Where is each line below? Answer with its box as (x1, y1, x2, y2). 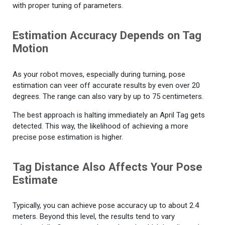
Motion (13, 42, 48, 55)
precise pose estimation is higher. (13, 132, 123, 142)
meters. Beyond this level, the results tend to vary (13, 212, 175, 221)
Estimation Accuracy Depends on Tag (13, 29, 201, 42)
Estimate (13, 173, 58, 186)
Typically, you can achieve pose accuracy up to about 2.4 (13, 201, 199, 210)
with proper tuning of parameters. (13, 1, 123, 11)
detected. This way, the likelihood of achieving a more (13, 121, 188, 131)
